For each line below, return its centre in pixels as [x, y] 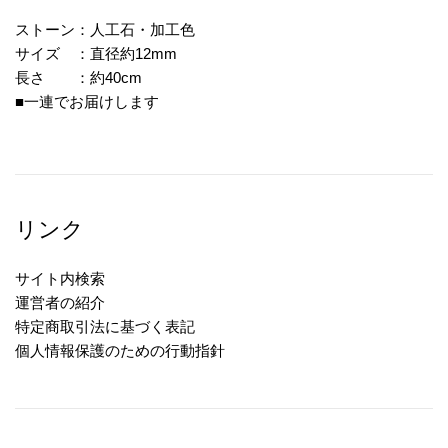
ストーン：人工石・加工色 [105, 30]
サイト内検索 [60, 279]
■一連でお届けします [87, 102]
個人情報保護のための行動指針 [120, 351]
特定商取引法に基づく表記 [105, 327]
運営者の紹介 [60, 303]
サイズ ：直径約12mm [96, 54]
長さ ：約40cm [78, 78]
